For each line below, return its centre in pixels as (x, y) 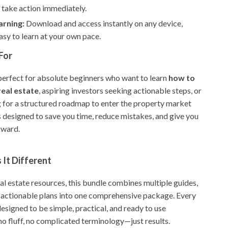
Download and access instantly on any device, (104, 23)
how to (182, 78)
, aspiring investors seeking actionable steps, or (120, 90)
